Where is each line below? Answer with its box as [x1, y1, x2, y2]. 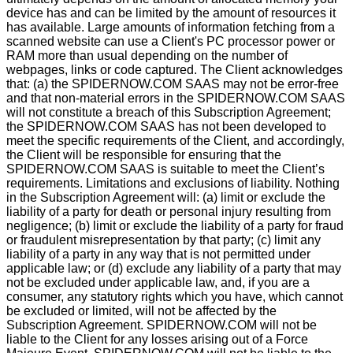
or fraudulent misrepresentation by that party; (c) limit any [6, 233, 321, 247]
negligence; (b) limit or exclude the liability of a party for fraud [6, 219, 344, 232]
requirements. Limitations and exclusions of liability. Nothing [6, 176, 340, 190]
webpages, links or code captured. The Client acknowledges [6, 63, 343, 76]
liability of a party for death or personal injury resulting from [6, 205, 331, 218]
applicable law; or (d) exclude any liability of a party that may [6, 262, 341, 275]
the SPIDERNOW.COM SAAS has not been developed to [6, 120, 326, 133]
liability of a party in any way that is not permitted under [6, 247, 310, 261]
